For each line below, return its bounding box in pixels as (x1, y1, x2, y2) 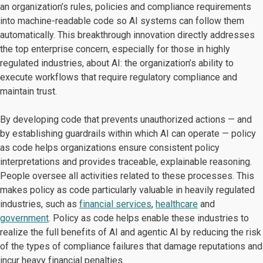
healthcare (156, 198, 198, 210)
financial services (79, 198, 151, 210)
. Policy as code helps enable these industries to (49, 213, 249, 224)
